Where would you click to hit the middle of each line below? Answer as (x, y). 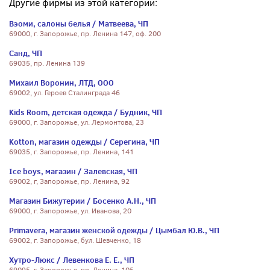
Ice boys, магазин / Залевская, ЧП (73, 171)
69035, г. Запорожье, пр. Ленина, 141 (71, 152)
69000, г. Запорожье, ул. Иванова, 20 (70, 211)
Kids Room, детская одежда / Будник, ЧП (86, 112)
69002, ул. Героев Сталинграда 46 (64, 93)
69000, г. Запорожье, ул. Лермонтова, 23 (77, 122)
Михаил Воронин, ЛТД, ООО (61, 83)
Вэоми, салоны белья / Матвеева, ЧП (79, 24)
